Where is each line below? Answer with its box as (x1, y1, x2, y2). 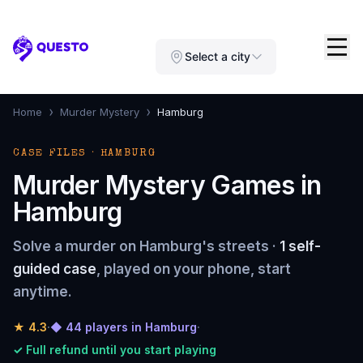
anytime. (13, 284, 72, 300)
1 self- (280, 238, 321, 254)
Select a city (185, 49, 250, 63)
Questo (12, 48, 62, 66)
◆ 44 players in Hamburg (50, 320, 197, 334)
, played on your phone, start (96, 261, 291, 277)
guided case (13, 261, 96, 277)
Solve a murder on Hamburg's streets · (13, 238, 280, 254)
